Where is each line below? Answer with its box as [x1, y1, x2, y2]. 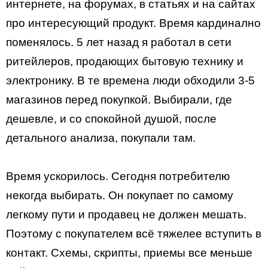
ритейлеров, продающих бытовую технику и [6, 55, 243, 68]
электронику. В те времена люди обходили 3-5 [6, 74, 255, 87]
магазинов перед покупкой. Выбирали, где [6, 93, 232, 106]
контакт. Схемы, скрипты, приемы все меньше [6, 246, 252, 260]
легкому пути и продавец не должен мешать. [6, 208, 246, 221]
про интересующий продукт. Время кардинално [6, 17, 261, 30]
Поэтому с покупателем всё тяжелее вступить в [6, 227, 261, 240]
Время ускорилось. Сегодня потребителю [6, 170, 230, 183]
